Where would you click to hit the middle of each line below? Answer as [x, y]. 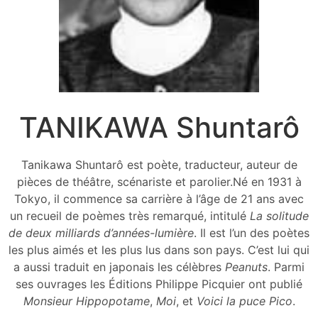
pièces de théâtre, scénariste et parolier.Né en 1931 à [159, 182]
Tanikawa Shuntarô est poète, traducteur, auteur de [159, 165]
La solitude [279, 216]
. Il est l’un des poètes [252, 233]
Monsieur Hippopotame [86, 301]
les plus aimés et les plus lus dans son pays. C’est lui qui [159, 250]
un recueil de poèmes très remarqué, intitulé [130, 216]
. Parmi [286, 267]
